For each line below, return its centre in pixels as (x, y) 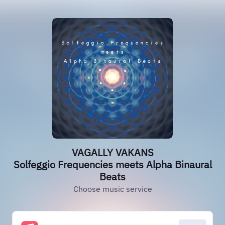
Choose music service (113, 189)
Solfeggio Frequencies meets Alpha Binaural (113, 164)
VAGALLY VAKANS (113, 152)
